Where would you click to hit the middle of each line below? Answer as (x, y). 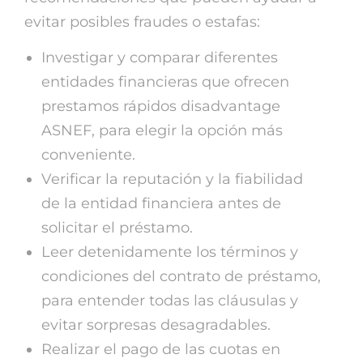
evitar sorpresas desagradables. (156, 325)
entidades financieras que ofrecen (165, 81)
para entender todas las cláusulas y (170, 300)
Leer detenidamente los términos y (170, 252)
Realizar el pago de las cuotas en (161, 349)
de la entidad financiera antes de (161, 203)
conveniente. (88, 154)
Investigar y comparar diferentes (160, 57)
